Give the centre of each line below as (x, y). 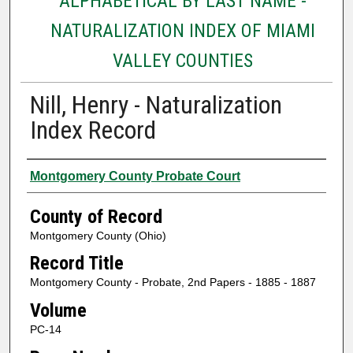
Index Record (93, 130)
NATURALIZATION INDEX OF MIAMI (182, 30)
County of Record (96, 216)
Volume (58, 310)
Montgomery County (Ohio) (98, 235)
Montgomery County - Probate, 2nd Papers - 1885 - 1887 (173, 282)
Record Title (76, 264)
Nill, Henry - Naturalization (156, 104)
